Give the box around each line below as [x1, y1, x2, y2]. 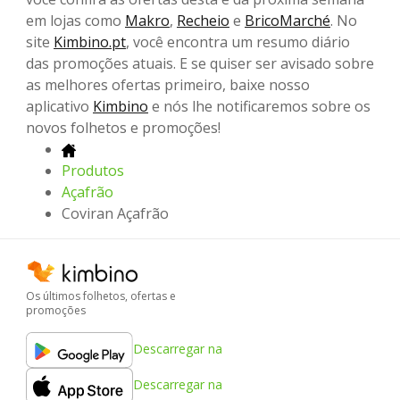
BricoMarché [245, 11, 330, 31]
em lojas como [26, 11, 125, 31]
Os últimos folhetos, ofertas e [26, 288, 176, 304]
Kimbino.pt [54, 32, 126, 53]
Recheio [177, 11, 229, 31]
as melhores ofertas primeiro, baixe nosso [26, 75, 310, 96]
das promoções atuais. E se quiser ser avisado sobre [26, 54, 374, 74]
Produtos [62, 161, 124, 181]
